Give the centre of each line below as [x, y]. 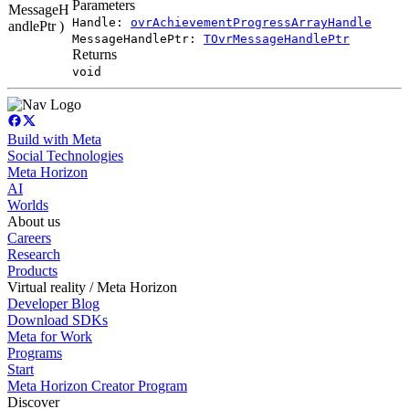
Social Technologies [65, 156]
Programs [35, 353]
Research [34, 255]
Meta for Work [50, 337]
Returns [94, 55]
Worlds [28, 205]
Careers [29, 238]
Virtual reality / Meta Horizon [92, 288]
